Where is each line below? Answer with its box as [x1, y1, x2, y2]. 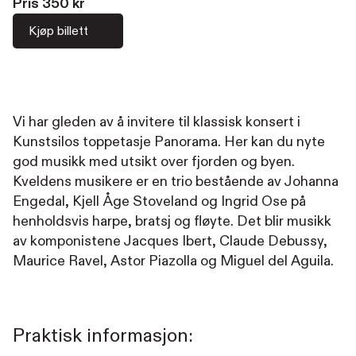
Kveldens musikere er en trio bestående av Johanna [13, 172, 339, 191]
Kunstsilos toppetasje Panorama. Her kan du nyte [13, 133, 325, 151]
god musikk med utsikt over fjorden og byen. [13, 153, 295, 171]
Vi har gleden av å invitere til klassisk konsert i [13, 113, 300, 131]
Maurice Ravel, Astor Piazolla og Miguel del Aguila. [13, 252, 334, 270]
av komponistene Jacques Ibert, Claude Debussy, [13, 232, 327, 250]
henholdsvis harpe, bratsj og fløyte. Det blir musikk [13, 212, 331, 230]
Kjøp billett [29, 23, 88, 39]
